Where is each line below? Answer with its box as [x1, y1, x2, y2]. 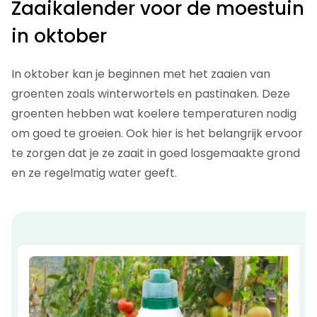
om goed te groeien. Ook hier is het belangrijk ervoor [11, 125, 303, 142]
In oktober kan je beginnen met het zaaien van [11, 66, 270, 83]
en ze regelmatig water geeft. [11, 165, 177, 182]
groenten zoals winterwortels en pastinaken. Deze [11, 86, 290, 103]
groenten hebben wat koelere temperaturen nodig [11, 105, 296, 122]
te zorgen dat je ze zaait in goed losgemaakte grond [11, 145, 300, 162]
